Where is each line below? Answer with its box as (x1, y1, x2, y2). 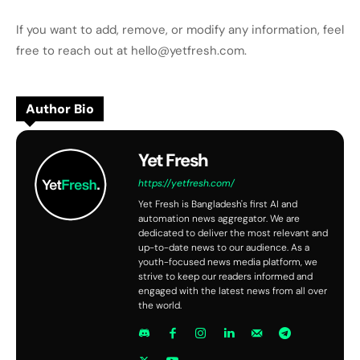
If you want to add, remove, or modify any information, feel (16, 21, 344, 38)
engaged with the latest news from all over (138, 284, 327, 297)
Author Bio (26, 100, 94, 117)
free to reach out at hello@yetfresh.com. (16, 42, 247, 59)
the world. (138, 298, 182, 312)
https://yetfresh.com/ (138, 176, 235, 190)
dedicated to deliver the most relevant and (138, 226, 328, 239)
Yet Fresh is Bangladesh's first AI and (138, 197, 297, 211)
